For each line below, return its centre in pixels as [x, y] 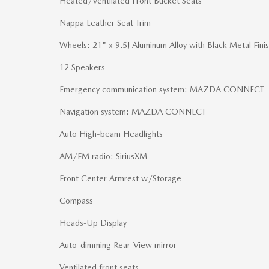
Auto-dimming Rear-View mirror [118, 245]
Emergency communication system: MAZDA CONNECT [162, 90]
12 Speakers [82, 68]
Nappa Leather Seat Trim [105, 23]
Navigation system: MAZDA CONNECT [133, 112]
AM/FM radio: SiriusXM [103, 156]
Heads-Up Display [93, 223]
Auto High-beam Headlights [111, 134]
